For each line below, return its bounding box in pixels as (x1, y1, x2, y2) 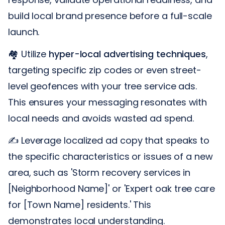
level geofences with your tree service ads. (8, 79, 197, 92)
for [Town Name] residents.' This (8, 198, 152, 211)
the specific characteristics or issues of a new (8, 150, 213, 163)
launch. (8, 25, 40, 38)
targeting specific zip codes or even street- (8, 63, 202, 76)
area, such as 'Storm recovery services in (8, 166, 191, 179)
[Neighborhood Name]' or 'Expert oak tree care (8, 182, 215, 195)
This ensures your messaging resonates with (8, 95, 207, 108)
